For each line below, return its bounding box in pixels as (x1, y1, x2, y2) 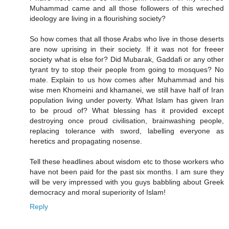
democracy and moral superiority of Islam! (30, 188, 166, 197)
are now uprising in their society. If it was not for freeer (30, 45, 224, 54)
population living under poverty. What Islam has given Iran (30, 96, 224, 105)
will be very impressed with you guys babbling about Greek (30, 178, 224, 187)
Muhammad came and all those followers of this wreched (30, 4, 224, 13)
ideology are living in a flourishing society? (30, 14, 166, 23)
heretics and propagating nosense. (30, 137, 142, 146)
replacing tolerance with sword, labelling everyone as (30, 127, 224, 135)
